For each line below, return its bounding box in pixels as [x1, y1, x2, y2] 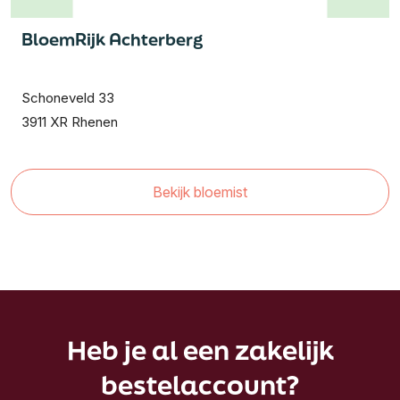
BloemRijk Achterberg [21, 28, 203, 51]
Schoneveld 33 [21, 89, 114, 106]
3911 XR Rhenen [21, 113, 118, 130]
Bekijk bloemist [153, 183, 247, 201]
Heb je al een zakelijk [66, 332, 334, 369]
